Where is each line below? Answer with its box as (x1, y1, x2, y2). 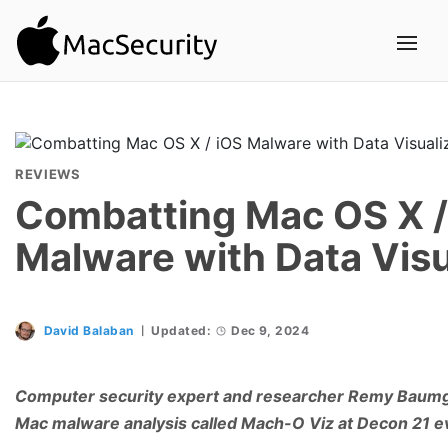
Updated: (151, 323, 212, 338)
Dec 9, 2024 (231, 323, 310, 338)
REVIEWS (15, 166, 81, 182)
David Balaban (43, 323, 134, 338)
